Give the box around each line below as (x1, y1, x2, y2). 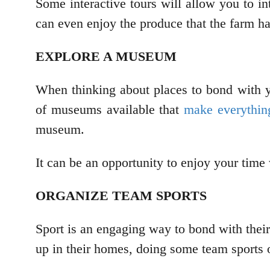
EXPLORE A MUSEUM (36, 48, 180, 64)
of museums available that (36, 101, 184, 117)
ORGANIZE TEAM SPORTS (36, 187, 207, 203)
